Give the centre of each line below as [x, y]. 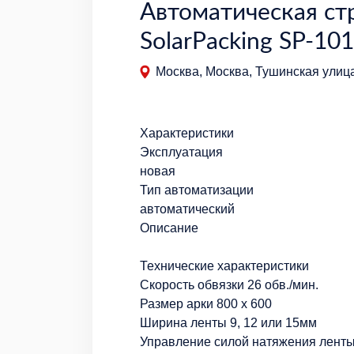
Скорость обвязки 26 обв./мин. [229, 284]
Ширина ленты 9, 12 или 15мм [228, 322]
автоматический [187, 209]
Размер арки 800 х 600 [206, 303]
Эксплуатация [181, 152]
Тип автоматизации [197, 190]
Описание [169, 228]
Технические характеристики [224, 265]
